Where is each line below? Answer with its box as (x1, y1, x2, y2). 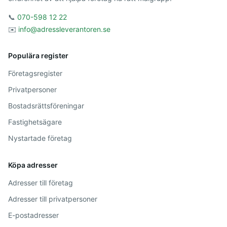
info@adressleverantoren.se (18, 25, 110, 33)
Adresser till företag (8, 178, 73, 187)
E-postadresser (8, 211, 59, 219)
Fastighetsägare (8, 118, 62, 126)
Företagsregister (8, 69, 62, 78)
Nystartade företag (8, 134, 72, 142)
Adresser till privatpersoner (8, 195, 97, 203)
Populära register (8, 51, 68, 60)
